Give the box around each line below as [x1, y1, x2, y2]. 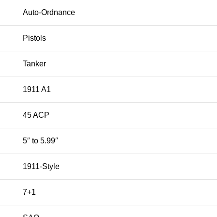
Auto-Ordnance [23, 8, 75, 17]
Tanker [23, 60, 46, 68]
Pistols [23, 34, 46, 43]
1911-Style [23, 162, 60, 171]
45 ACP [23, 111, 49, 120]
